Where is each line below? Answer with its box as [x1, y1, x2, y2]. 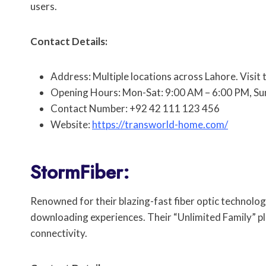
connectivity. [30, 227, 87, 240]
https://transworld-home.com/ [92, 118, 228, 131]
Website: [50, 118, 92, 131]
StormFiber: [30, 159, 129, 186]
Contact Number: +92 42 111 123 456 [50, 102, 220, 115]
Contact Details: [30, 35, 107, 48]
